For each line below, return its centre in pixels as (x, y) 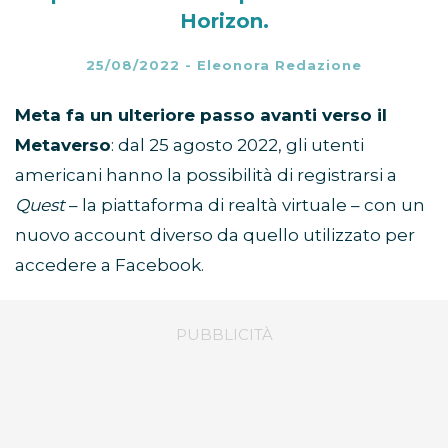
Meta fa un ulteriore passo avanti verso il (201, 114)
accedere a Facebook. (109, 264)
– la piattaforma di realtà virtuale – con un (245, 204)
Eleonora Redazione (279, 64)
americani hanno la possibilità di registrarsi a (206, 174)
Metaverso (63, 144)
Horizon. (224, 20)
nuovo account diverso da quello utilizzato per (215, 234)
